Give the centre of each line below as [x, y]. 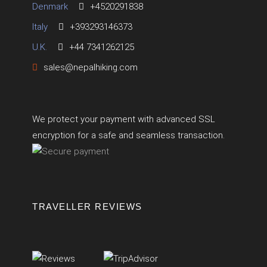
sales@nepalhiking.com [91, 68]
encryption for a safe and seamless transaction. [128, 136]
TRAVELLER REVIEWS [87, 207]
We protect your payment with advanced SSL [124, 119]
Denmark [50, 7]
